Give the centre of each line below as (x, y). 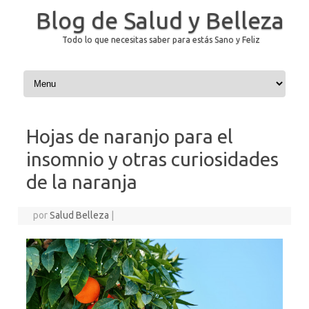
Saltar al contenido (61, 75)
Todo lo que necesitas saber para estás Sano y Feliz (161, 40)
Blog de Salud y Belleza (160, 20)
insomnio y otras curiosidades (152, 159)
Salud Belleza (80, 215)
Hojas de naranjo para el (130, 136)
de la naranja (82, 182)
